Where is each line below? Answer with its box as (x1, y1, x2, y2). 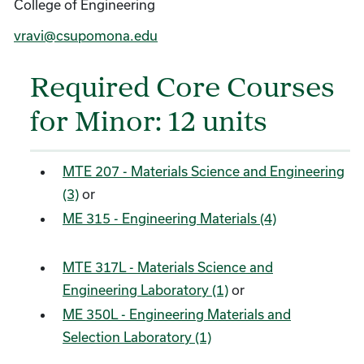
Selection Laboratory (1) (63, 329, 211, 344)
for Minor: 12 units (30, 110, 267, 138)
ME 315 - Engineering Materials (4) (63, 210, 276, 226)
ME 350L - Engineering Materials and (63, 306, 291, 322)
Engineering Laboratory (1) (63, 282, 228, 297)
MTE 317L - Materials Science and (63, 259, 273, 275)
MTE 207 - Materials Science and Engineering (63, 163, 344, 179)
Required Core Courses (30, 76, 335, 104)
